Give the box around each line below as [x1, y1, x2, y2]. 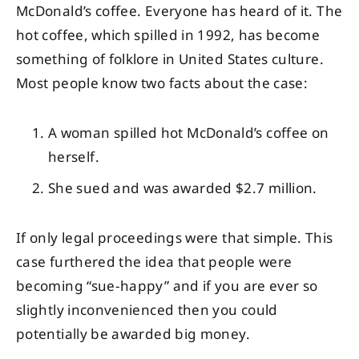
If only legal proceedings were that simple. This [16, 226, 333, 249]
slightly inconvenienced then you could [16, 298, 278, 321]
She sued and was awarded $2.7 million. [48, 176, 317, 200]
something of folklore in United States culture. [16, 48, 324, 71]
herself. [48, 146, 99, 169]
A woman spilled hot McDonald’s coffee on [48, 122, 329, 145]
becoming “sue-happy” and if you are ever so [16, 274, 318, 297]
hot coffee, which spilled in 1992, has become [16, 24, 321, 47]
